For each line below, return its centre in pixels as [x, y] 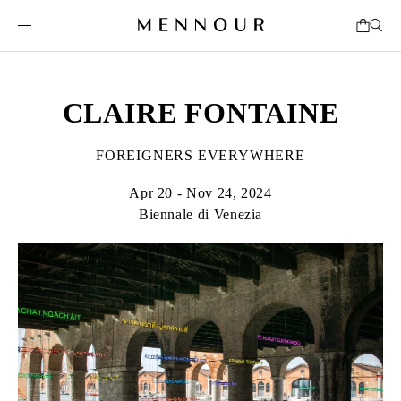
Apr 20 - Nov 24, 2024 [200, 193]
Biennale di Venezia [200, 214]
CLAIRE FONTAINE [200, 113]
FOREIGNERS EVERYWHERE [200, 155]
